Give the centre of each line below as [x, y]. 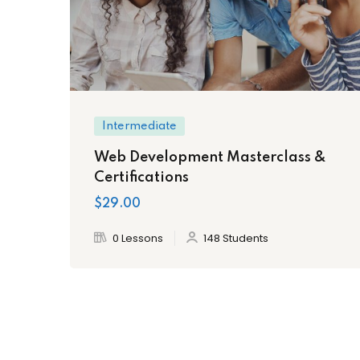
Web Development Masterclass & [210, 157]
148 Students [236, 238]
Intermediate [139, 126]
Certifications [141, 177]
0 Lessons [138, 238]
